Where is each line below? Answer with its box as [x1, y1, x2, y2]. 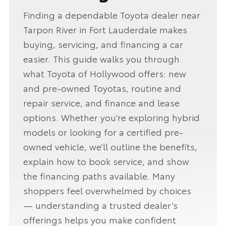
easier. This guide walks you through [23, 52, 180, 66]
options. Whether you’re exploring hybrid [23, 110, 200, 124]
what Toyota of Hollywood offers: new [23, 67, 186, 80]
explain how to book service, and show [23, 154, 189, 168]
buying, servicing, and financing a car [23, 37, 183, 51]
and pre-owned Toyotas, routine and [23, 81, 181, 95]
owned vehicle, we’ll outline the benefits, [23, 140, 197, 153]
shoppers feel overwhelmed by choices [23, 184, 191, 197]
